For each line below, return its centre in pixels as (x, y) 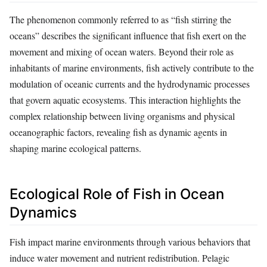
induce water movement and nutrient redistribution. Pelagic (119, 258)
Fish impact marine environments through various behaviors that (130, 242)
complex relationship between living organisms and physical (122, 116)
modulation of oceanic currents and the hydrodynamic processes (130, 84)
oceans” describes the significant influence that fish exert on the (128, 36)
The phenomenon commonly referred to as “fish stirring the (120, 20)
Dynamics (43, 213)
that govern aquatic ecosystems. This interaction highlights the (125, 100)
